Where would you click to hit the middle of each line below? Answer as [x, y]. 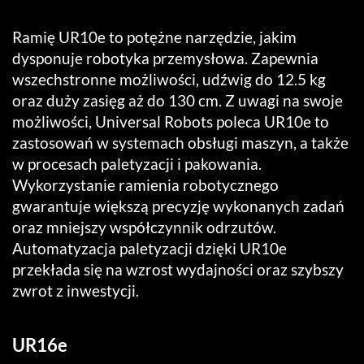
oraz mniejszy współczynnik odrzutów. [144, 227]
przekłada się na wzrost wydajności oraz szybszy [178, 269]
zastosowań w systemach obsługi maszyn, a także [180, 142]
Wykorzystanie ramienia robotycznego [145, 184]
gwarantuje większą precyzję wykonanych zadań [178, 206]
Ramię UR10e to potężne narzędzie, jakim [154, 37]
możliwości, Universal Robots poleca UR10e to [171, 121]
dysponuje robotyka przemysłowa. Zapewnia [165, 58]
